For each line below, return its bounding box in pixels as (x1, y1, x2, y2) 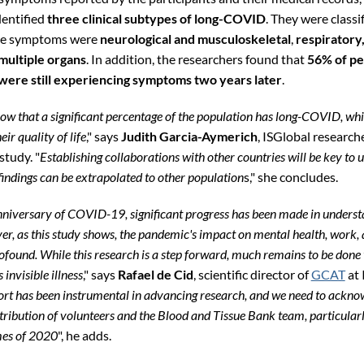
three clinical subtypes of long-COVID (46, 10, 266, 26)
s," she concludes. (243, 168, 338, 184)
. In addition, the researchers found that (85, 50, 307, 67)
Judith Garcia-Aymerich (120, 128, 258, 144)
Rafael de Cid (117, 266, 193, 282)
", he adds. (57, 327, 111, 343)
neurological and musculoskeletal (99, 30, 291, 46)
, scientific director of (193, 266, 311, 282)
